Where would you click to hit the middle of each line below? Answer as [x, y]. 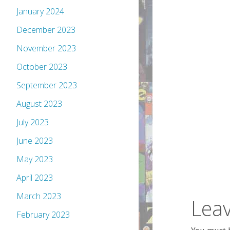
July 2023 [33, 122]
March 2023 [39, 196]
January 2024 [40, 12]
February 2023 [43, 215]
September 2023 [47, 85]
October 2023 [42, 67]
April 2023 [35, 178]
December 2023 [46, 30]
